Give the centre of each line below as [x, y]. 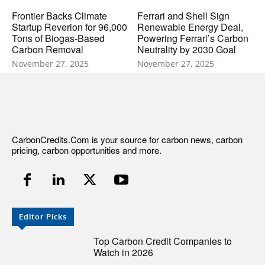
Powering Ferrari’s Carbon [193, 38]
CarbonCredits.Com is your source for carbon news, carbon [127, 140]
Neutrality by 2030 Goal [186, 49]
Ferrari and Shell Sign [183, 15]
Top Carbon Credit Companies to [163, 241]
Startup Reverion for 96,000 [70, 27]
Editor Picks [43, 216]
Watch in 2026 [124, 252]
